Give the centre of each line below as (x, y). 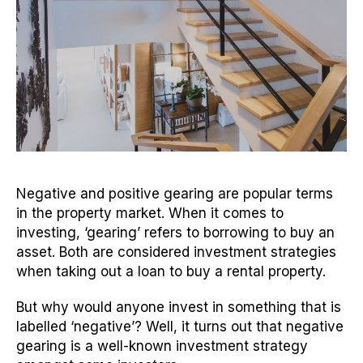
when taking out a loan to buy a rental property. (171, 272)
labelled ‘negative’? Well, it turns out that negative (180, 327)
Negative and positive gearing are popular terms (175, 194)
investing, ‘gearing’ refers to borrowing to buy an (175, 233)
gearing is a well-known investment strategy (162, 346)
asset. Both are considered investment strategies (176, 252)
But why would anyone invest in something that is (179, 307)
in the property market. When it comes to (150, 214)
